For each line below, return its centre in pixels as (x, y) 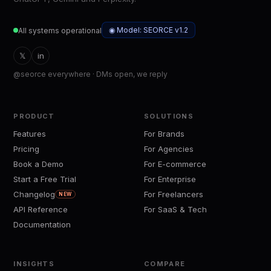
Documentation (42, 225)
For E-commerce (175, 164)
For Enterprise (170, 179)
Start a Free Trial (45, 179)
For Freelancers (174, 194)
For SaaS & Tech (175, 210)
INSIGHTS (34, 263)
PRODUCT (34, 116)
